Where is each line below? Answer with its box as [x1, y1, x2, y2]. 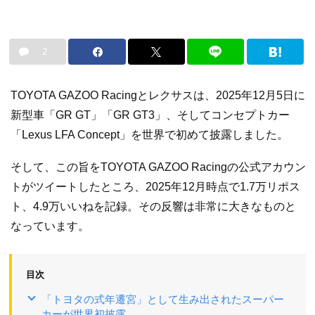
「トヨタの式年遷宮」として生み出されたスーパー [41, 292, 284, 305]
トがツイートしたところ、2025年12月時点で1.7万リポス [11, 180, 300, 193]
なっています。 [11, 219, 89, 232]
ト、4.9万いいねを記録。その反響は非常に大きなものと [11, 200, 296, 212]
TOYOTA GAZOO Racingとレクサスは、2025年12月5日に [11, 89, 305, 102]
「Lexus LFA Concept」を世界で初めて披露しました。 [11, 129, 288, 141]
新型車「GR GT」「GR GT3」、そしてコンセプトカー [11, 109, 290, 122]
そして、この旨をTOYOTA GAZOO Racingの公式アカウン [11, 160, 306, 173]
